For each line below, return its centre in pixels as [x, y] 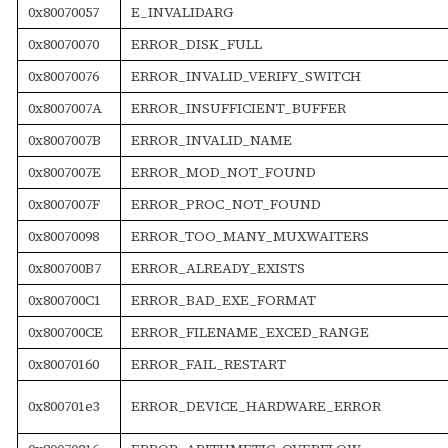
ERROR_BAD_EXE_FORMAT [223, 299]
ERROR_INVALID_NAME [211, 139]
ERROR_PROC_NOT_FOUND [225, 203]
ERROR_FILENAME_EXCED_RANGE [249, 331]
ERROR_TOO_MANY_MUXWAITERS [249, 235]
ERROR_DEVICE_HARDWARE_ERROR [255, 405]
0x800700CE [65, 331]
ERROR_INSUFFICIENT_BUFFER [238, 107]
